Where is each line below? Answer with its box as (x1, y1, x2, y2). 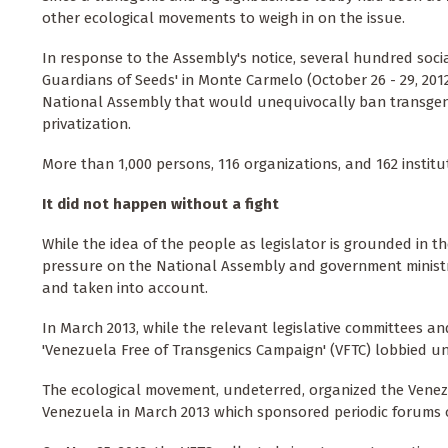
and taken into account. (42, 278, 208, 297)
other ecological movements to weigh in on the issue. (42, 9, 405, 28)
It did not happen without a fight (42, 194, 279, 213)
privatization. (42, 115, 131, 134)
